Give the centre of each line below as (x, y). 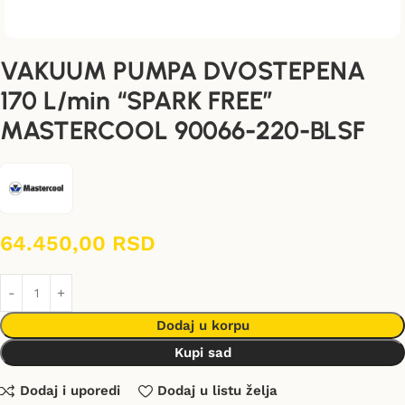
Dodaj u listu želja (217, 391)
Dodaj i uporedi (70, 391)
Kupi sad (202, 352)
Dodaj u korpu (202, 325)
